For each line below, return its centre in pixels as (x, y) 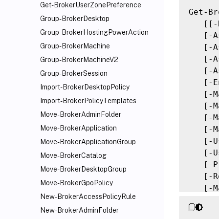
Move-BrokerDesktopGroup (83, 169)
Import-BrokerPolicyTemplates (88, 101)
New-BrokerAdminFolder (79, 210)
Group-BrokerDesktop (75, 19)
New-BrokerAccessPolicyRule (88, 197)
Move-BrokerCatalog (73, 155)
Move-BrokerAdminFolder (81, 114)
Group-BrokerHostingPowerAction (94, 32)
